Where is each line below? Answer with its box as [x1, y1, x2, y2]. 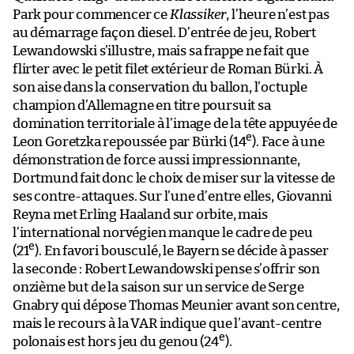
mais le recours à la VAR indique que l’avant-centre [13, 316, 322, 330]
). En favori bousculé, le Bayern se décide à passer [35, 243, 330, 258]
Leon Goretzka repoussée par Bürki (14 [13, 134, 247, 149]
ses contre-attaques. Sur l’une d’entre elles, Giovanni [13, 189, 333, 203]
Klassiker [169, 7, 227, 21]
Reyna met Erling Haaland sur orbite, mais [13, 207, 268, 221]
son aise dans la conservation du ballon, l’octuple [13, 80, 308, 94]
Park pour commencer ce [13, 7, 170, 21]
